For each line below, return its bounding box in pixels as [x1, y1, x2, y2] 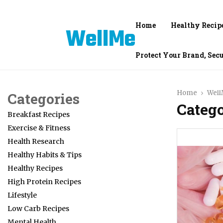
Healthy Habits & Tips [7, 150, 82, 159]
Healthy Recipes [7, 164, 63, 173]
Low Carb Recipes [7, 204, 69, 213]
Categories [7, 90, 80, 108]
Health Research [7, 137, 64, 146]
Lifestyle [7, 191, 37, 200]
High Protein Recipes [7, 177, 81, 186]
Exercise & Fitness [7, 123, 70, 132]
